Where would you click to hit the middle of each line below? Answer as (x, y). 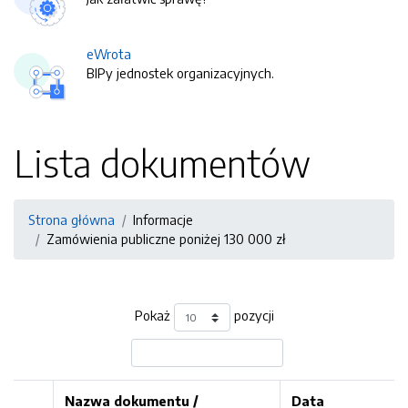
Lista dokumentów (162, 163)
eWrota (109, 54)
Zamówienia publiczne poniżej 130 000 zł (166, 239)
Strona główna (71, 219)
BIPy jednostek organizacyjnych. (180, 73)
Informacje (163, 219)
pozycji (252, 316)
